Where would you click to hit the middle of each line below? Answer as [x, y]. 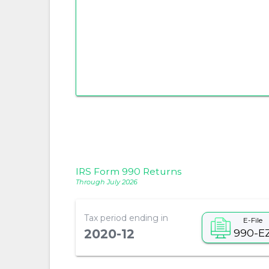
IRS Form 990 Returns [128, 172]
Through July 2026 [106, 182]
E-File [252, 220]
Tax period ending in [126, 218]
